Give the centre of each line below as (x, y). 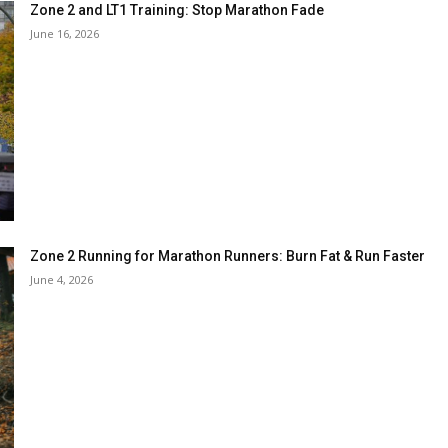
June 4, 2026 (61, 279)
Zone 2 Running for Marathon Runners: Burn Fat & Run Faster (227, 256)
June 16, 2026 (64, 33)
